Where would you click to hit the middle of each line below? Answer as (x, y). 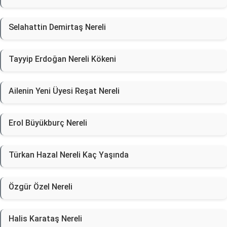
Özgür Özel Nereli (41, 187)
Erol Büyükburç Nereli (48, 123)
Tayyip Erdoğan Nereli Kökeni (62, 59)
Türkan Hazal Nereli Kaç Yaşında (69, 155)
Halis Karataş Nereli (45, 219)
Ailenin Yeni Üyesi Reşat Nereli (64, 91)
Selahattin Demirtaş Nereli (57, 27)
